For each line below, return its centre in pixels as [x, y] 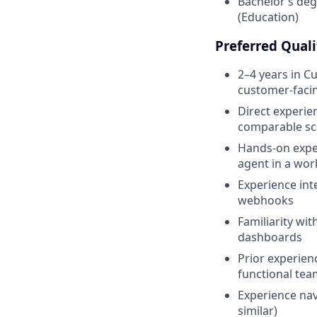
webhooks [266, 201]
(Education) [268, 17]
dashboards [270, 237]
